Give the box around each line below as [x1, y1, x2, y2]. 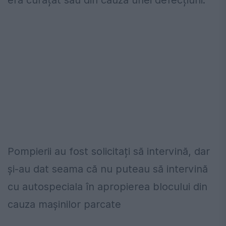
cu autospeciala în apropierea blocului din [8, 181, 207, 193]
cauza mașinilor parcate [8, 198, 127, 211]
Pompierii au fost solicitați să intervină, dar [8, 145, 210, 158]
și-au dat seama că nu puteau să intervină [8, 163, 208, 176]
